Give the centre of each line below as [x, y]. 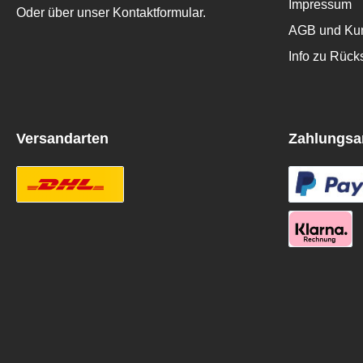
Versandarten [62, 139]
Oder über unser [64, 13]
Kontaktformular [158, 13]
